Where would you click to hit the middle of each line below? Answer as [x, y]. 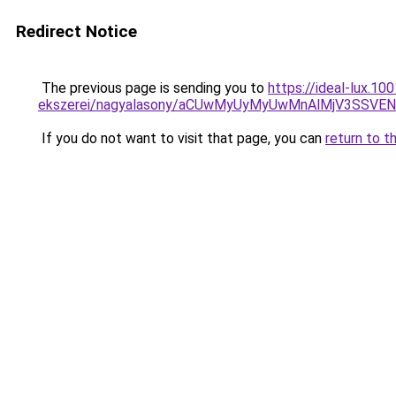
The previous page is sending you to [153, 88]
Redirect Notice [76, 31]
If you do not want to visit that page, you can [182, 138]
